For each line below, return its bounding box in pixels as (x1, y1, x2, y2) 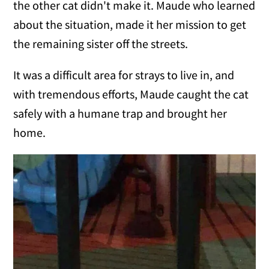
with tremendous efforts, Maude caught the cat (13, 86, 249, 102)
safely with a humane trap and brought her (13, 106, 228, 121)
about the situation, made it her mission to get (13, 17, 247, 32)
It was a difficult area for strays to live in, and (13, 67, 235, 83)
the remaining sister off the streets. (13, 36, 189, 52)
